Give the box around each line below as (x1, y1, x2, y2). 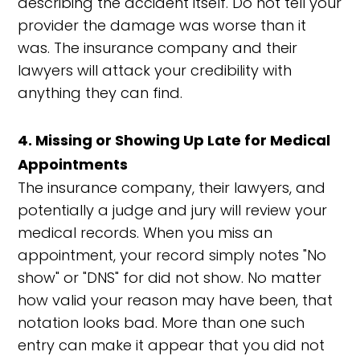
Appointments (18, 154, 129, 174)
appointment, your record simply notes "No (18, 245, 327, 265)
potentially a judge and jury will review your (18, 200, 328, 220)
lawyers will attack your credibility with (18, 60, 292, 80)
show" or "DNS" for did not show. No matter (18, 268, 322, 288)
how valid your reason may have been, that (18, 290, 333, 310)
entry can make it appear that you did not (18, 335, 325, 355)
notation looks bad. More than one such (18, 313, 305, 333)
